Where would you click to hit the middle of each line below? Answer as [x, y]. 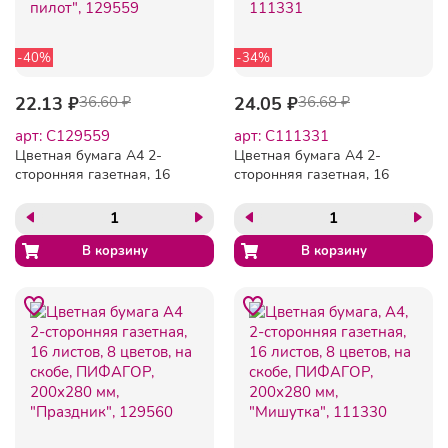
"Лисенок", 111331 [294, 231]
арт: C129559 [62, 135]
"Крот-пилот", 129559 [85, 231]
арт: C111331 [281, 135]
